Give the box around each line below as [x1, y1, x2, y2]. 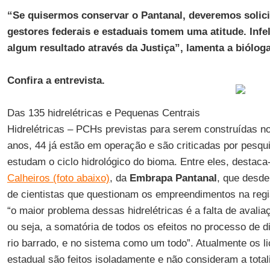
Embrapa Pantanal [126, 172, 217, 184]
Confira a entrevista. [7, 75, 105, 86]
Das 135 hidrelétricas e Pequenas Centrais [7, 107, 200, 119]
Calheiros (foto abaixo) [7, 172, 110, 184]
